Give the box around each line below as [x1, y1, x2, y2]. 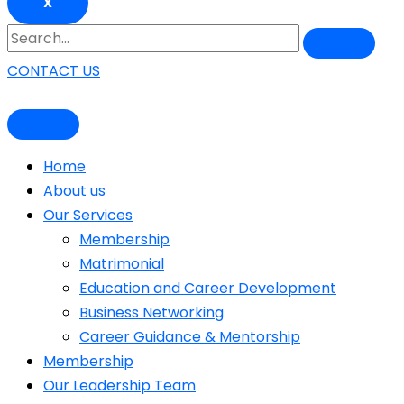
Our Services [43, 205, 133, 225]
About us [43, 180, 106, 201]
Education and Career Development [79, 278, 336, 298]
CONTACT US [7, 60, 100, 81]
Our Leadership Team [43, 375, 196, 396]
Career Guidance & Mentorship [79, 326, 300, 347]
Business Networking [79, 302, 224, 323]
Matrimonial [79, 253, 164, 274]
